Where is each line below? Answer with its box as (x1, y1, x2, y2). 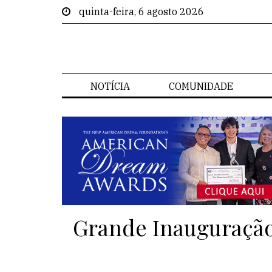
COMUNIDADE (169, 80, 233, 93)
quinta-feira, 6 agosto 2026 (79, 5, 204, 18)
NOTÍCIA (90, 80, 130, 93)
